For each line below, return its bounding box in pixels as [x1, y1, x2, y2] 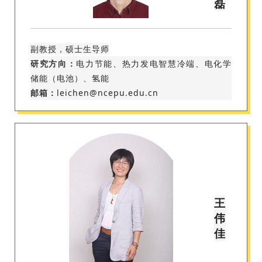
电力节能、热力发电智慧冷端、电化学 [76, 58, 232, 70]
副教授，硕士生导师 [30, 43, 109, 55]
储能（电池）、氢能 [30, 73, 109, 84]
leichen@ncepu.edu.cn [57, 87, 158, 99]
